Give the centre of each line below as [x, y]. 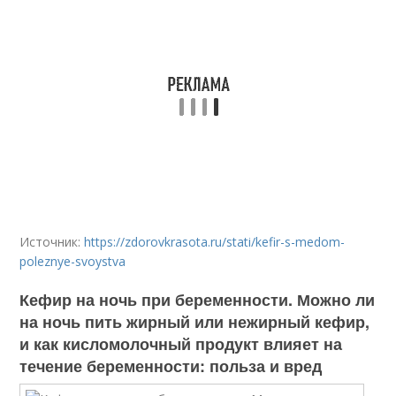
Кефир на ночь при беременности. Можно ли [198, 300]
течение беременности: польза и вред [171, 366]
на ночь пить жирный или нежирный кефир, [195, 322]
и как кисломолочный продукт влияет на [181, 344]
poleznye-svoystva [73, 261]
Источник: [52, 242]
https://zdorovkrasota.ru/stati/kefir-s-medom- [215, 242]
